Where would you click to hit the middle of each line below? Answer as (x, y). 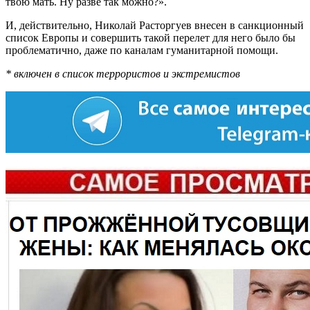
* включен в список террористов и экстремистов (123, 74)
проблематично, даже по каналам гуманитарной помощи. (142, 51)
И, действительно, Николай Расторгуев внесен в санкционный (155, 26)
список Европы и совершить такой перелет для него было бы (151, 38)
